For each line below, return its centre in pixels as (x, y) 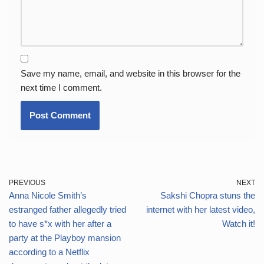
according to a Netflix (49, 252)
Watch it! (239, 224)
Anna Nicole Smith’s (48, 195)
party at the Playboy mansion (65, 238)
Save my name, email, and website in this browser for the (131, 73)
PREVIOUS (27, 183)
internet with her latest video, (201, 209)
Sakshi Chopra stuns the (208, 195)
